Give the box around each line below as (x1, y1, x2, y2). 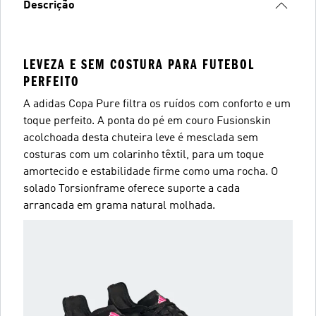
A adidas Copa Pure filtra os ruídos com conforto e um (23, 98, 291, 110)
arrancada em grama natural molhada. (23, 200, 215, 212)
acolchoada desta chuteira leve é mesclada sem (23, 132, 258, 144)
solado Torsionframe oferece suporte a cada (23, 183, 240, 195)
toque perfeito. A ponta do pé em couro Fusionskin (23, 115, 271, 127)
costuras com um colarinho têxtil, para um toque (23, 149, 264, 161)
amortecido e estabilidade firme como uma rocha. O (23, 166, 278, 178)
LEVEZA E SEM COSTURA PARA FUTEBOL (23, 56, 255, 73)
